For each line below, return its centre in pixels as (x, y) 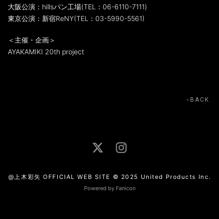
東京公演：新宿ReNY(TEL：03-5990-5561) (76, 18)
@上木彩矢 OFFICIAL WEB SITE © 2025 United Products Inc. (109, 177)
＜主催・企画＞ (32, 40)
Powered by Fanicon (109, 188)
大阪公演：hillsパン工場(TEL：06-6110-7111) (77, 7)
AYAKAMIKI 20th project (46, 52)
